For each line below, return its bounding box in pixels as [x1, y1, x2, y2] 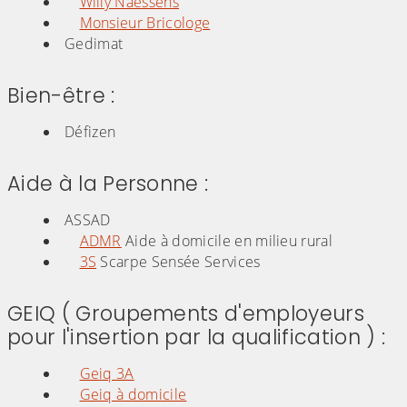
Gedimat [65, 33, 124, 54]
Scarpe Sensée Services [96, 251, 261, 272]
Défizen [65, 121, 116, 142]
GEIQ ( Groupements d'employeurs [7, 298, 364, 328]
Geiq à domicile [79, 383, 187, 404]
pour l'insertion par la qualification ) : [7, 322, 386, 352]
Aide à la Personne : [7, 168, 209, 198]
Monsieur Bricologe [79, 12, 211, 33]
